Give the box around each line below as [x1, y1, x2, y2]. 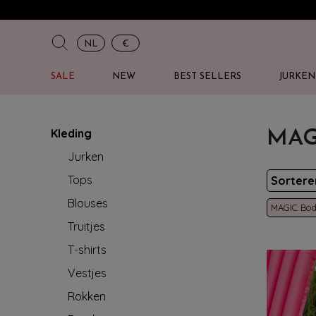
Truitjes [68, 219, 105, 233]
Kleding [51, 126, 92, 140]
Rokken [68, 289, 106, 303]
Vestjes [68, 266, 107, 280]
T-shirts [68, 243, 107, 257]
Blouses [68, 196, 108, 210]
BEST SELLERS [173, 72, 241, 81]
